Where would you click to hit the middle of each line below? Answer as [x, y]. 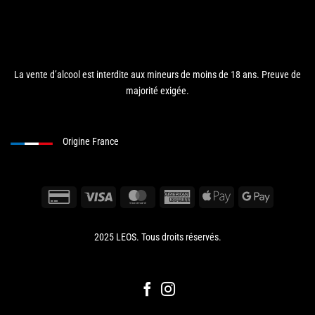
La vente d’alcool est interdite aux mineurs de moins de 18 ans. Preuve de [157, 75]
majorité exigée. [157, 91]
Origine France [92, 142]
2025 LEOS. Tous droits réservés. [157, 237]
